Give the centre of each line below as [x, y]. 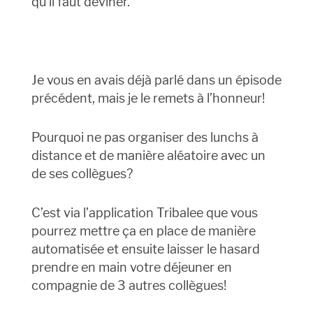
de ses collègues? [82, 174]
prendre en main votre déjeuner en [131, 268]
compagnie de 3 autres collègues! [129, 286]
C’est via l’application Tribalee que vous [144, 213]
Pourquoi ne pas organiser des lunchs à [145, 138]
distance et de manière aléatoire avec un [148, 156]
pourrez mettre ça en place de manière [143, 231]
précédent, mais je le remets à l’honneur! [148, 99]
